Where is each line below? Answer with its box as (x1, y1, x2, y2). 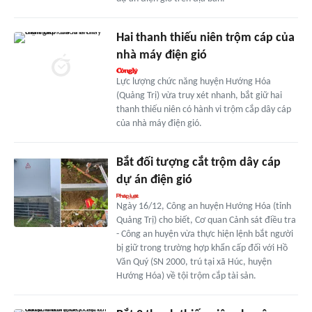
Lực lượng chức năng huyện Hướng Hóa (116, 77, 271, 88)
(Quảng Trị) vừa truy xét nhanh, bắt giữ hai (116, 91, 282, 102)
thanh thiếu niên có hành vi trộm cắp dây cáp (116, 104, 291, 116)
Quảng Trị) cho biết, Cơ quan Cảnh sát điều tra (116, 215, 296, 226)
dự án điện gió (116, 173, 192, 187)
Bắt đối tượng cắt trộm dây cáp (116, 156, 281, 170)
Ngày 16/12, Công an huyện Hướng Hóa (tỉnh (116, 201, 291, 212)
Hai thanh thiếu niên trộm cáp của (116, 31, 295, 45)
